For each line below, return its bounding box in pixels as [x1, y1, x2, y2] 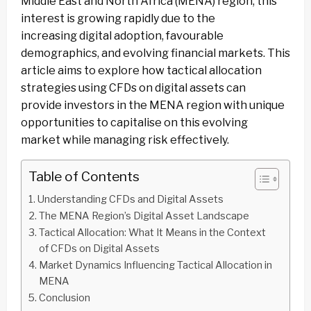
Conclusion [38, 292, 90, 305]
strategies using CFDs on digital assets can [21, 81, 246, 95]
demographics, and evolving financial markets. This [21, 47, 290, 60]
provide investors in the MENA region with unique [21, 99, 285, 112]
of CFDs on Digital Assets [38, 242, 160, 255]
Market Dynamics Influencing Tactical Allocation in [38, 259, 272, 272]
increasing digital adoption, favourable [21, 29, 224, 43]
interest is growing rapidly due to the [21, 12, 215, 26]
